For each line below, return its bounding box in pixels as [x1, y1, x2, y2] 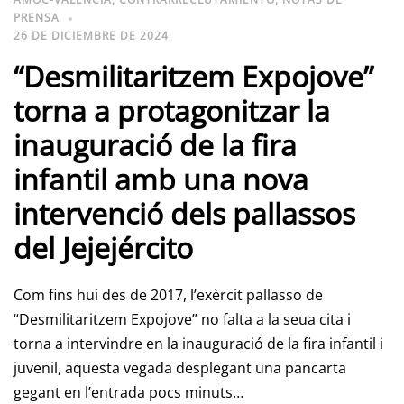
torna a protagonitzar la [14, 91, 330, 130]
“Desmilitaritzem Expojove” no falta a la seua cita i [14, 309, 351, 329]
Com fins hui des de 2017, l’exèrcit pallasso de [14, 285, 323, 305]
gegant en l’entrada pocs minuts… [14, 382, 243, 402]
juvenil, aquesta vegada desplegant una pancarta [14, 358, 346, 378]
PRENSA [14, 10, 60, 25]
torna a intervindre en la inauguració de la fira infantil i [14, 334, 383, 353]
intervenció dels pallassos [14, 194, 355, 233]
